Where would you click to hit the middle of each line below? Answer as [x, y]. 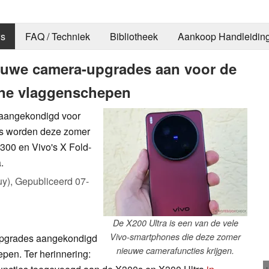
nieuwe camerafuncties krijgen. [175, 250]
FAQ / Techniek [57, 37]
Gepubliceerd [45, 181]
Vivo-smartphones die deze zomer [175, 236]
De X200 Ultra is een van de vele [175, 222]
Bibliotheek [134, 37]
